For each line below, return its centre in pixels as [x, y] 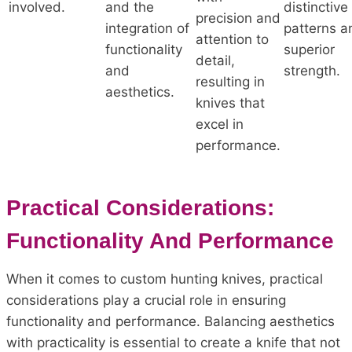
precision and [238, 18]
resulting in [230, 81]
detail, [215, 60]
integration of [147, 28]
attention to [232, 39]
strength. [312, 70]
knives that [230, 103]
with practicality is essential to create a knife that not [173, 342]
